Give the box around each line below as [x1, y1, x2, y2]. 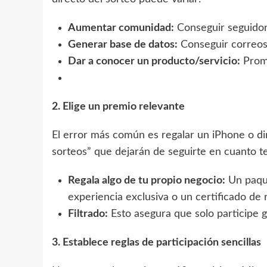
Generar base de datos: [68, 39, 178, 50]
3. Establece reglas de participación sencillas [52, 237, 261, 248]
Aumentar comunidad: [68, 22, 174, 33]
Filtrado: [68, 208, 108, 219]
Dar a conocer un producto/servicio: [68, 55, 240, 67]
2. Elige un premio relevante [52, 101, 185, 112]
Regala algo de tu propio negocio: [68, 175, 225, 186]
